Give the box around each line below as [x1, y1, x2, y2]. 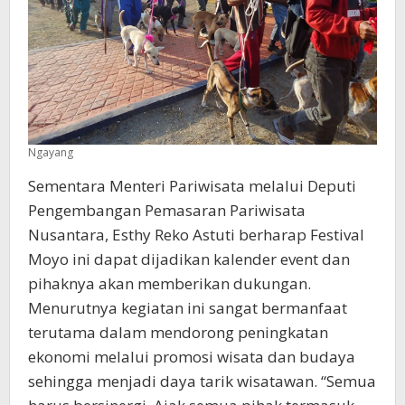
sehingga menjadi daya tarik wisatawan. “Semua [28, 371, 376, 392]
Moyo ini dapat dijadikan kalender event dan [28, 249, 350, 270]
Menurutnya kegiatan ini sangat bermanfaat [28, 297, 347, 319]
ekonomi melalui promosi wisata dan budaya [28, 346, 355, 368]
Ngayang [28, 145, 73, 161]
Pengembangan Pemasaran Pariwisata [28, 200, 306, 221]
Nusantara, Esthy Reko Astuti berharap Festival [28, 224, 364, 246]
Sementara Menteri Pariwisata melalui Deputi [28, 175, 356, 197]
